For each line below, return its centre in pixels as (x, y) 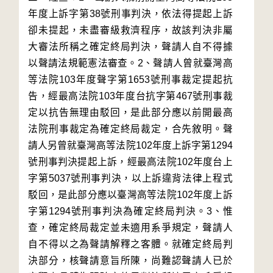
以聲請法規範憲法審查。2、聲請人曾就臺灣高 (130, 63)
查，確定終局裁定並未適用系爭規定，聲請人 (130, 228)
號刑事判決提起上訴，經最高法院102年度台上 (130, 162)
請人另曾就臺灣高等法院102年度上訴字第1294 (130, 145)
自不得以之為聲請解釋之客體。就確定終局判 (130, 244)
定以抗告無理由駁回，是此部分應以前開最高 (130, 112)
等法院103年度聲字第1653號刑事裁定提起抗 (130, 80)
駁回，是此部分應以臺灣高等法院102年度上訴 (130, 195)
